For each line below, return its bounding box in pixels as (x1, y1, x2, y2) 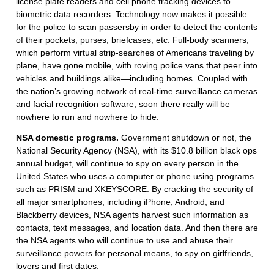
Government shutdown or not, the (121, 133, 251, 143)
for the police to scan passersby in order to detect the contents (16, 22, 257, 32)
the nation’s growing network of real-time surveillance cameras (16, 86, 257, 97)
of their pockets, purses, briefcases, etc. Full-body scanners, (16, 35, 249, 45)
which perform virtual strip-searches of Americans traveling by (16, 48, 254, 58)
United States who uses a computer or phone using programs (16, 171, 254, 182)
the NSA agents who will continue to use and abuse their (16, 235, 233, 246)
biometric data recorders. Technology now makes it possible (16, 9, 247, 20)
